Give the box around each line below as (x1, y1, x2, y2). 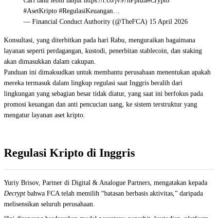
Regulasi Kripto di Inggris (4, 146, 135, 159)
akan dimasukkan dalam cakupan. (4, 58, 96, 65)
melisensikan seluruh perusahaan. (4, 200, 95, 208)
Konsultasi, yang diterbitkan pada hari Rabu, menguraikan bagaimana (4, 36, 195, 44)
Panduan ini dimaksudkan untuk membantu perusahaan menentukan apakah (4, 69, 211, 76)
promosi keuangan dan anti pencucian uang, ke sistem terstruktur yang (4, 101, 197, 108)
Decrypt (4, 190, 25, 197)
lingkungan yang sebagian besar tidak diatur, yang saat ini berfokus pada (4, 90, 203, 97)
